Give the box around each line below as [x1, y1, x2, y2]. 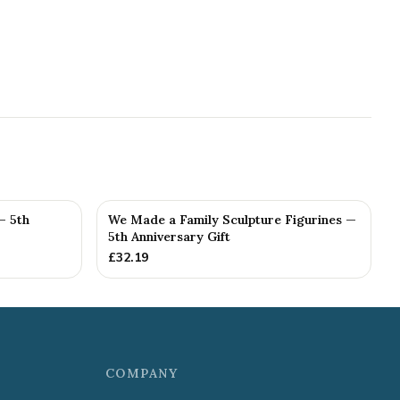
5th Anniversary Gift [108, 229, 230, 245]
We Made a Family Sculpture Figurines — [108, 212, 356, 228]
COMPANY [105, 365, 179, 381]
